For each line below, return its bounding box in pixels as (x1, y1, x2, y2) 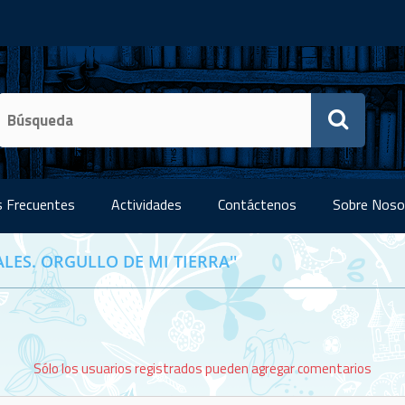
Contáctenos (218, 193, 297, 215)
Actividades (111, 193, 182, 215)
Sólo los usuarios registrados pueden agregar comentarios (33, 358, 372, 379)
